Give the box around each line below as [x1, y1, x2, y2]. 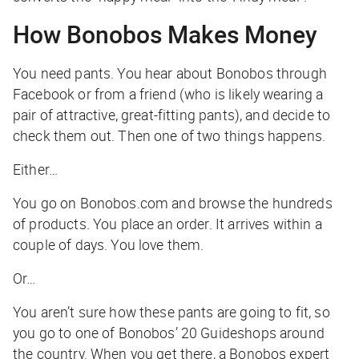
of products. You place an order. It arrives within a [13, 214, 322, 234]
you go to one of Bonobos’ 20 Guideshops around [13, 323, 325, 343]
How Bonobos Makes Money [13, 18, 317, 51]
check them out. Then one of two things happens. [13, 126, 326, 146]
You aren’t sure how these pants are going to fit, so [13, 302, 330, 322]
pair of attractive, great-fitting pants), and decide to [13, 105, 331, 125]
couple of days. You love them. [13, 235, 204, 255]
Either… [13, 159, 58, 179]
